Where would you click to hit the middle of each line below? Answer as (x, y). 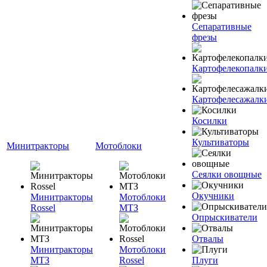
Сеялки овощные (227, 174)
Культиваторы (221, 142)
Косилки (209, 120)
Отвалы (208, 238)
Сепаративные (222, 26)
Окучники (213, 195)
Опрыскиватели (225, 217)
